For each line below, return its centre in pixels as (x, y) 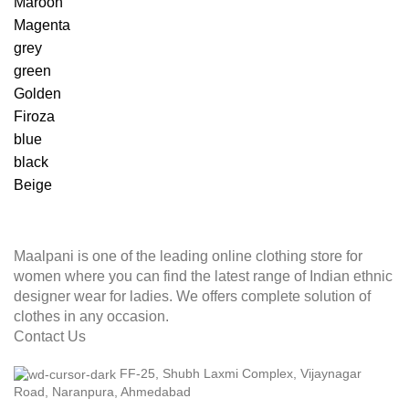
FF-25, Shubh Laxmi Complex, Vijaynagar (241, 373)
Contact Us (50, 336)
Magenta (42, 25)
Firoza (35, 116)
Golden (38, 94)
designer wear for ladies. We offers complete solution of (192, 296)
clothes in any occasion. (91, 316)
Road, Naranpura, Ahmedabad (102, 391)
